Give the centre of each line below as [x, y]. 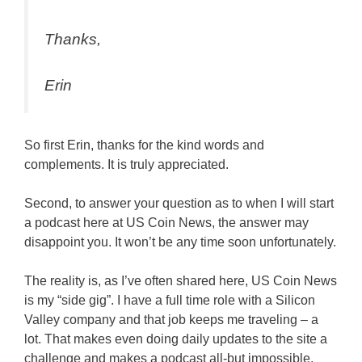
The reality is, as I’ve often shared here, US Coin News [181, 281]
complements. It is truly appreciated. [126, 165]
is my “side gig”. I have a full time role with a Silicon [170, 301]
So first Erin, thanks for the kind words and [144, 145]
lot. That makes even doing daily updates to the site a [176, 339]
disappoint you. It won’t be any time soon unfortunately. [180, 242]
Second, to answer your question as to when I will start [179, 204]
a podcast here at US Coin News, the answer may [166, 223]
